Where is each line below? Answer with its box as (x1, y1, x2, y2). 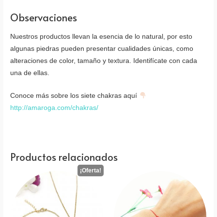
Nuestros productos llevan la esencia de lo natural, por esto (10, 32, 193, 40)
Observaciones (10, 10, 77, 24)
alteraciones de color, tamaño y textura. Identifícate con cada (10, 57, 198, 64)
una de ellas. (10, 69, 50, 77)
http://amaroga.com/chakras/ (10, 104, 99, 111)
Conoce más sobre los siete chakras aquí (10, 92, 139, 99)
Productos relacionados (10, 150, 118, 164)
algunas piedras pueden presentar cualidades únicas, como (10, 45, 194, 52)
